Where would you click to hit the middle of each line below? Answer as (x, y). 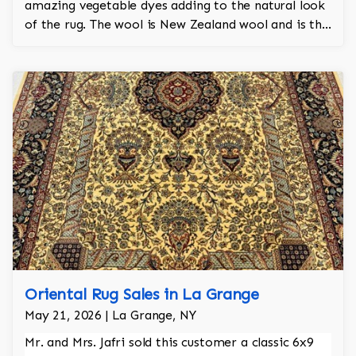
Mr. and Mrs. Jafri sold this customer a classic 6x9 (169, 342)
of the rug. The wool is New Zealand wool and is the (177, 25)
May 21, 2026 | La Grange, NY (110, 315)
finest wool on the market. (104, 44)
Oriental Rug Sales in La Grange (142, 294)
